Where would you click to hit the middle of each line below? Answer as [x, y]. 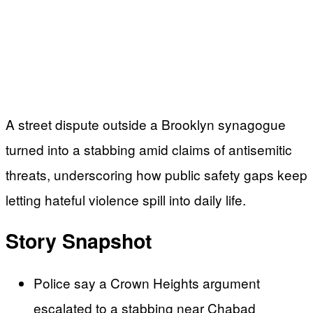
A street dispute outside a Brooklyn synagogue [146, 124]
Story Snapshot [79, 241]
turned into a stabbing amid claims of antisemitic [149, 149]
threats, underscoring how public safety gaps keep [156, 174]
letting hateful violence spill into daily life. [126, 199]
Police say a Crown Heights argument [147, 283]
